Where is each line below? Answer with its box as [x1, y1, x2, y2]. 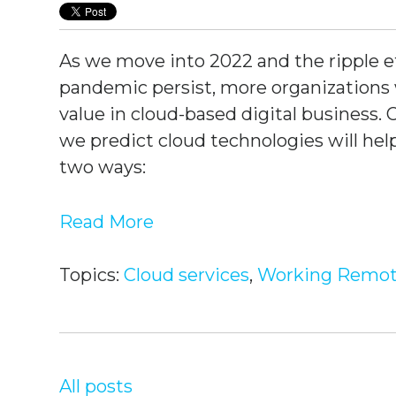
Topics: [59, 264, 125, 286]
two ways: [59, 156, 147, 178]
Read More [59, 211, 155, 233]
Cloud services [124, 264, 250, 286]
